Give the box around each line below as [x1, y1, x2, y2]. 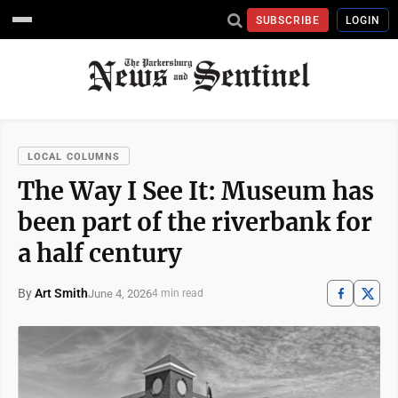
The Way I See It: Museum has [18, 176, 374, 206]
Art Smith [35, 286, 88, 300]
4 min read [152, 287, 203, 299]
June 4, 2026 [88, 286, 152, 300]
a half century [18, 238, 182, 268]
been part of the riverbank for [18, 207, 372, 237]
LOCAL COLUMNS [28, 151, 121, 163]
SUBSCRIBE [255, 13, 321, 27]
